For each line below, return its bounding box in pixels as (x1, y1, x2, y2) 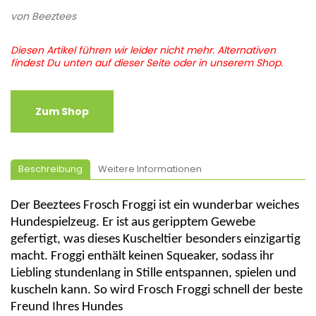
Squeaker (166, 250, 215, 263)
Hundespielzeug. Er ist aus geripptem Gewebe (11, 216, 255, 229)
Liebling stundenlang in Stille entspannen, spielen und (11, 267, 296, 280)
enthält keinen (85, 250, 166, 263)
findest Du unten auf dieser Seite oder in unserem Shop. (11, 56, 283, 70)
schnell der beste (210, 284, 303, 297)
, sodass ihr (215, 250, 274, 263)
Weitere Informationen (98, 162, 202, 176)
